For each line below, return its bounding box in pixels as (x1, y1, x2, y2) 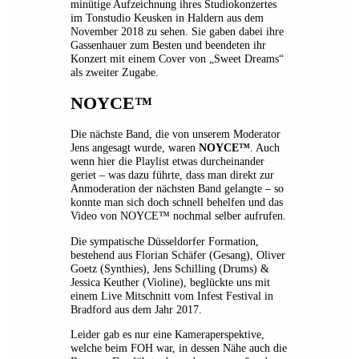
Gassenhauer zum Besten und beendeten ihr (71, 38, 266, 51)
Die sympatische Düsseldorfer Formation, (71, 234, 259, 248)
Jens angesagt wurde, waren (71, 141, 199, 155)
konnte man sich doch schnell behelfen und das (71, 196, 283, 209)
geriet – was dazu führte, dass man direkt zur (71, 168, 274, 182)
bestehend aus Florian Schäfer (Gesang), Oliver (71, 248, 285, 261)
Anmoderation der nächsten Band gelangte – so (71, 182, 284, 196)
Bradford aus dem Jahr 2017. (71, 302, 202, 316)
